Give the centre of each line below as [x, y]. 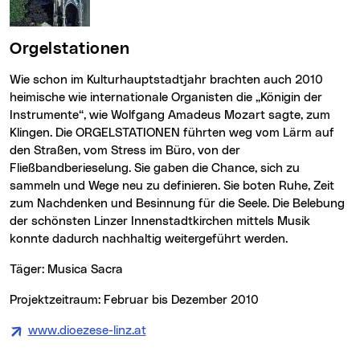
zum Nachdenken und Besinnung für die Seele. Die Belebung [177, 204]
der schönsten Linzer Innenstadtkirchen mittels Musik [160, 222]
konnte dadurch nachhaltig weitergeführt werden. [149, 239]
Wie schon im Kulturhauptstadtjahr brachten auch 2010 [15, 80]
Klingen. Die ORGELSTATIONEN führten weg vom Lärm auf [172, 133]
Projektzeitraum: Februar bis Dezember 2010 [138, 301]
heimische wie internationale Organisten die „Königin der [166, 98]
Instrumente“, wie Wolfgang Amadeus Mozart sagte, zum [170, 116]
